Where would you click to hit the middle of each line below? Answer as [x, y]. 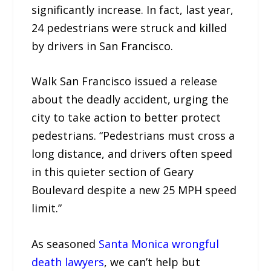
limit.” [47, 208]
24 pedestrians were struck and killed [129, 28]
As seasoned [65, 244]
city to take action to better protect [126, 118]
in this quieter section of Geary [113, 172]
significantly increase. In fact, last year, [133, 9]
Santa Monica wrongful [159, 244]
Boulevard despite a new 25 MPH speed [134, 190]
